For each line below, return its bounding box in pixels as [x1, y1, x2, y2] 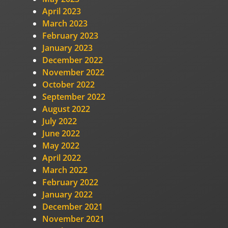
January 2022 [42, 188, 93, 200]
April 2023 [42, 5, 81, 17]
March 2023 [42, 17, 88, 29]
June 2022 [42, 127, 80, 139]
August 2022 [42, 103, 91, 115]
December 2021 [42, 201, 103, 212]
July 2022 [42, 115, 77, 127]
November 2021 [42, 213, 105, 224]
